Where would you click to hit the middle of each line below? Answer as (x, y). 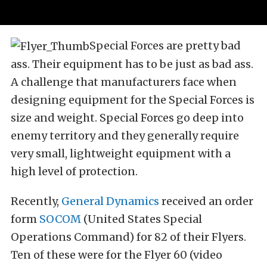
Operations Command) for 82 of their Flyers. (128, 237)
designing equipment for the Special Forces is (133, 100)
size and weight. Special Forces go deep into (127, 117)
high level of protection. (74, 171)
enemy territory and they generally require (125, 135)
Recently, (36, 201)
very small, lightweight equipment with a (121, 153)
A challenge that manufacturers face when (124, 82)
